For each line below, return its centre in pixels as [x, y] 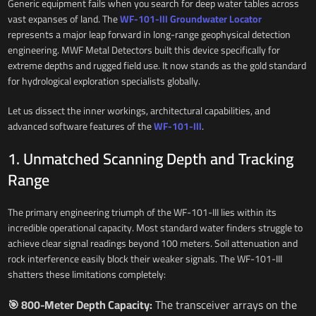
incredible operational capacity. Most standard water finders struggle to [155, 227]
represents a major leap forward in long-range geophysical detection [149, 34]
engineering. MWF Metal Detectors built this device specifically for [144, 50]
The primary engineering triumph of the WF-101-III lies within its [142, 212]
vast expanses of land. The [63, 19]
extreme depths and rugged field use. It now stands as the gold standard [157, 65]
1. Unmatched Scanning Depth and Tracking [150, 158]
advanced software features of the [80, 126]
